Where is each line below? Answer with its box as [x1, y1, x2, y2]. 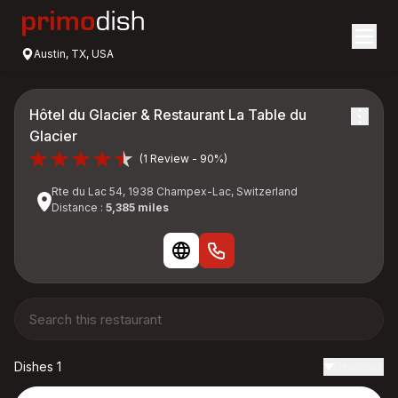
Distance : [52, 201, 106, 214]
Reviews [334, 359, 384, 374]
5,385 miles [106, 201, 169, 214]
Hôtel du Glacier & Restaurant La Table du [29, 106, 306, 123]
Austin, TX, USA [34, 47, 114, 61]
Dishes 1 [14, 359, 61, 374]
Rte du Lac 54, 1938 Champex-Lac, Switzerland [52, 185, 298, 198]
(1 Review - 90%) [139, 151, 227, 165]
